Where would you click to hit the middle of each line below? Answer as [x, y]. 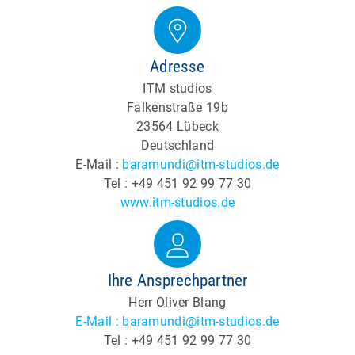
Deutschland [177, 145]
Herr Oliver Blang [177, 302]
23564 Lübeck [177, 126]
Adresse [177, 66]
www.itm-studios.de [177, 202]
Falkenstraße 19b [177, 107]
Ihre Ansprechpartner [177, 280]
